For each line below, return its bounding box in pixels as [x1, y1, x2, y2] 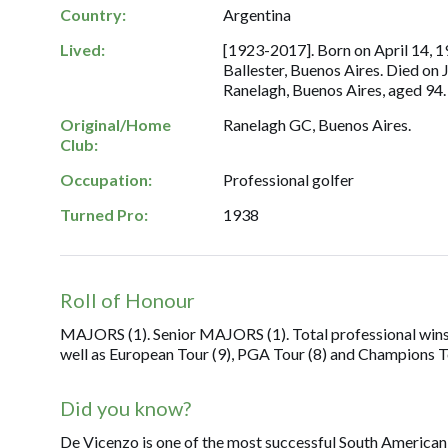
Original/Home [60, 115, 171, 134]
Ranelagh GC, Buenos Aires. [223, 115, 412, 134]
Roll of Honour [60, 288, 195, 312]
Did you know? [60, 396, 191, 420]
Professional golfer [223, 170, 355, 189]
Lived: [60, 40, 105, 59]
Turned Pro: [60, 205, 148, 224]
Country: [60, 5, 126, 24]
